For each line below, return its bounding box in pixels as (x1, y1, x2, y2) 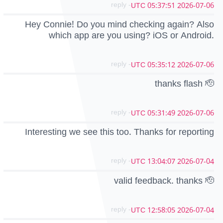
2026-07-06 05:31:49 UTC (177, 106, 214, 121)
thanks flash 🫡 (155, 74, 214, 94)
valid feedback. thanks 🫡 (114, 171, 214, 190)
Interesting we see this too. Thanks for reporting (25, 122, 214, 142)
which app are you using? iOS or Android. (49, 25, 214, 45)
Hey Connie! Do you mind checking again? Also (25, 14, 214, 34)
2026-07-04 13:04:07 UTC (177, 154, 214, 170)
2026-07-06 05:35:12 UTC (177, 57, 214, 73)
